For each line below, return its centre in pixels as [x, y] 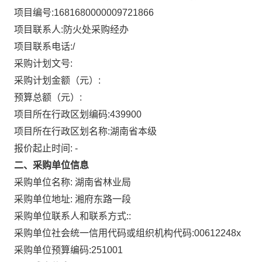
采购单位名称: [44, 182]
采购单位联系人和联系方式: [71, 216]
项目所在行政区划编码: [62, 114]
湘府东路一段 [103, 199]
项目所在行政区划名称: [62, 131]
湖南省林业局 [103, 182]
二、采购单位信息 [51, 165]
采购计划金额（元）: [57, 80]
